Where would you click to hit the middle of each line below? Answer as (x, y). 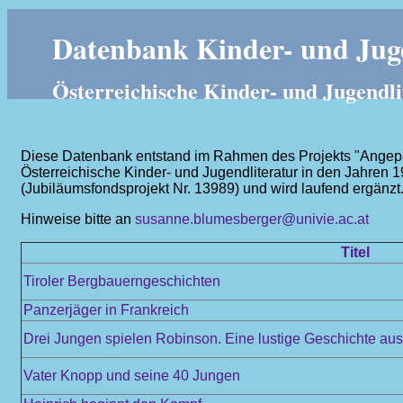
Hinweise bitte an (78, 219)
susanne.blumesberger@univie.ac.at (252, 219)
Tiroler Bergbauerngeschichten (122, 281)
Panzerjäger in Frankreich (106, 310)
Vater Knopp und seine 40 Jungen (132, 376)
